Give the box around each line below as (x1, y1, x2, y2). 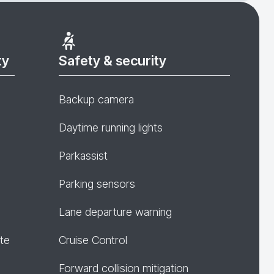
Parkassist (59, 149, 108, 162)
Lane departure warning (59, 206, 172, 218)
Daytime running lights (59, 121, 163, 134)
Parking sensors (59, 177, 135, 190)
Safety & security (59, 53, 166, 68)
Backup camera (59, 93, 134, 106)
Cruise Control (59, 234, 127, 246)
